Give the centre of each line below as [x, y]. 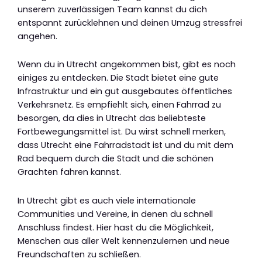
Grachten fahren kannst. [69, 172]
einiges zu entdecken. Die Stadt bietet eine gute [118, 78]
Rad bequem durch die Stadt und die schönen [116, 159]
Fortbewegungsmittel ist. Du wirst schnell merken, [122, 132]
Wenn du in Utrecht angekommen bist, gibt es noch [127, 65]
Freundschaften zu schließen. [79, 254]
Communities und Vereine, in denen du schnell [115, 214]
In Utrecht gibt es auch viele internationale [107, 200]
